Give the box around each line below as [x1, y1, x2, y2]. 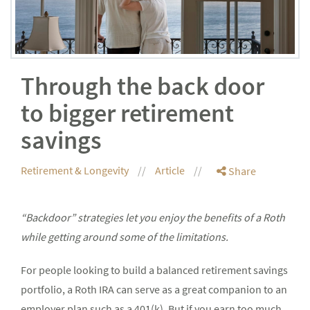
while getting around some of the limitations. [21, 230, 228, 244]
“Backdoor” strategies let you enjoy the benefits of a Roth [21, 210, 285, 225]
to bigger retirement [21, 98, 234, 129]
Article [155, 163, 187, 178]
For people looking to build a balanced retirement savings [21, 263, 288, 277]
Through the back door [21, 71, 264, 102]
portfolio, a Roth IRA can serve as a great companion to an [21, 282, 287, 297]
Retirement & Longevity [21, 163, 131, 178]
